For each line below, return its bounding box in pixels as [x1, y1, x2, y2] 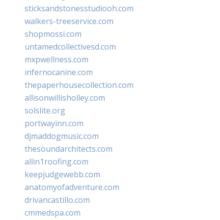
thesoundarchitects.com [25, 143, 112, 154]
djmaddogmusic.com [25, 130, 99, 141]
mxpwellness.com [25, 54, 88, 65]
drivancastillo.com [25, 194, 90, 205]
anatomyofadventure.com [25, 181, 119, 192]
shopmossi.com [25, 28, 82, 39]
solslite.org [25, 105, 65, 116]
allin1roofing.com [25, 156, 88, 167]
